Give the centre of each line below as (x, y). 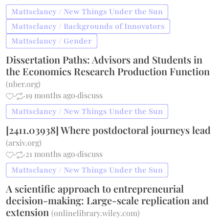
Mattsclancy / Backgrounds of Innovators (88, 26)
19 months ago (51, 95)
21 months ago (51, 154)
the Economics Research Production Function (108, 71)
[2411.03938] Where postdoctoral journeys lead (109, 130)
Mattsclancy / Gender (52, 41)
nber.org (23, 84)
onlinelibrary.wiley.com (96, 213)
